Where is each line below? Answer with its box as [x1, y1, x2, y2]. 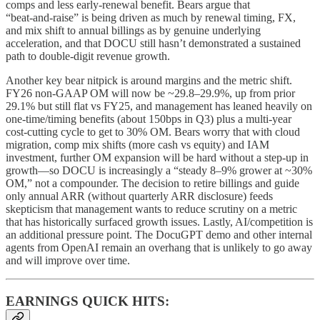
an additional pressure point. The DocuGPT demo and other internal [6, 229, 312, 241]
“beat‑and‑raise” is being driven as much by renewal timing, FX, [6, 11, 296, 24]
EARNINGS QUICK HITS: [6, 293, 169, 309]
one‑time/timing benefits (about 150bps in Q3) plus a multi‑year [6, 113, 291, 126]
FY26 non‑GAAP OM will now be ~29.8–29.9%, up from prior [6, 87, 295, 100]
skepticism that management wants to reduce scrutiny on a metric [6, 203, 297, 216]
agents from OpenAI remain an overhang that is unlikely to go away [6, 241, 312, 254]
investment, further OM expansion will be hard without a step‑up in [6, 151, 309, 164]
